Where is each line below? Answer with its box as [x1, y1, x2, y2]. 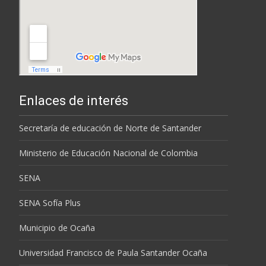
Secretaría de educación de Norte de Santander [19, 122, 201, 134]
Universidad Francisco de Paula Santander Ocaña [19, 247, 207, 258]
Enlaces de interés [19, 93, 128, 108]
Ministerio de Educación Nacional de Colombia [19, 147, 198, 159]
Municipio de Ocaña [19, 222, 95, 233]
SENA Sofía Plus [19, 197, 81, 208]
